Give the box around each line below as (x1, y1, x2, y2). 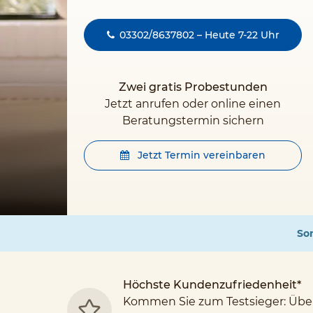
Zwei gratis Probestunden (118, 80, 268, 94)
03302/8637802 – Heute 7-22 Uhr (119, 29, 279, 41)
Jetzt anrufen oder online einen (105, 97, 281, 110)
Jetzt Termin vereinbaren (135, 149, 265, 161)
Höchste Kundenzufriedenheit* (123, 278, 301, 291)
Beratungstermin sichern (122, 114, 264, 127)
